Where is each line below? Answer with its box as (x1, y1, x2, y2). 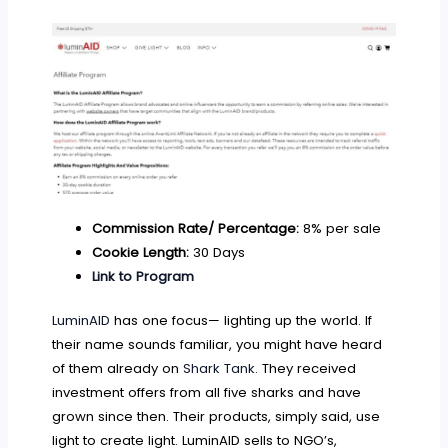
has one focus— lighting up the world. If (110, 311, 373, 331)
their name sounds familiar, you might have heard (52, 335, 383, 355)
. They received (255, 359, 357, 379)
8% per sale (298, 219, 381, 239)
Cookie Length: (91, 243, 189, 263)
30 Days (188, 243, 245, 263)
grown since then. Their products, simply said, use (52, 407, 381, 427)
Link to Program (91, 267, 194, 287)
